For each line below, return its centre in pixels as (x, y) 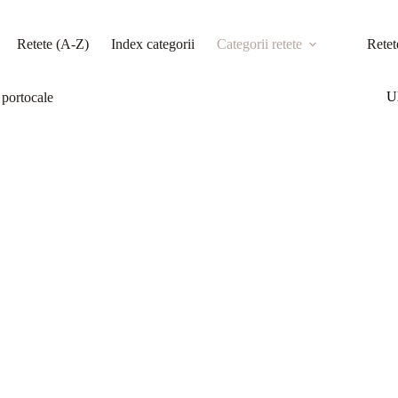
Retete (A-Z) (53, 44)
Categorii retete (260, 44)
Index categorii (153, 44)
